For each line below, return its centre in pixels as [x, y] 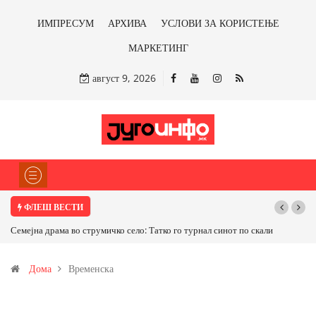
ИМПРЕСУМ [65, 23]
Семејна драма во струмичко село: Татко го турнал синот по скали [142, 230]
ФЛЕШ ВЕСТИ [53, 207]
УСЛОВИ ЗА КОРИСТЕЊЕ [220, 23]
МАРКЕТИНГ [158, 48]
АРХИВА [127, 23]
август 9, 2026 [123, 78]
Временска [91, 269]
